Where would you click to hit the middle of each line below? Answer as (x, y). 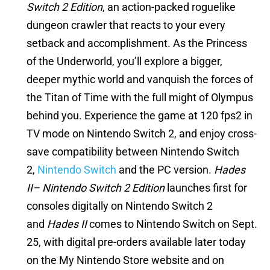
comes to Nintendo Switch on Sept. (172, 224)
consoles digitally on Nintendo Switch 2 (120, 206)
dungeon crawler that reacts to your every (126, 25)
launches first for (206, 188)
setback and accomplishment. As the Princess (137, 43)
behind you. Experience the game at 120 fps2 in (140, 116)
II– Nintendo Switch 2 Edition (96, 188)
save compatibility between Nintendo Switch (133, 152)
